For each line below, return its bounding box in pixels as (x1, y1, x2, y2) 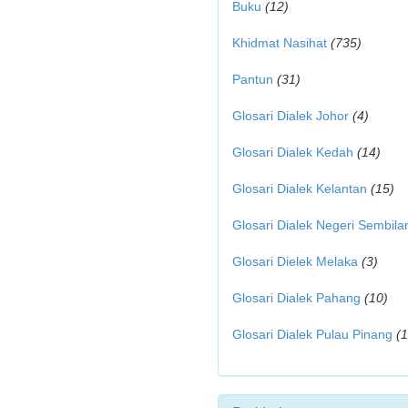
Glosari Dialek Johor (232, 108, 349, 123)
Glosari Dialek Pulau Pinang (232, 327, 393, 342)
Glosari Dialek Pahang (232, 291, 361, 305)
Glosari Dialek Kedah (232, 145, 353, 159)
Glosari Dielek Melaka (232, 254, 358, 269)
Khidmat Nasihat (232, 36, 327, 50)
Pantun (232, 72, 273, 87)
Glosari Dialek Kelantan (232, 181, 367, 196)
